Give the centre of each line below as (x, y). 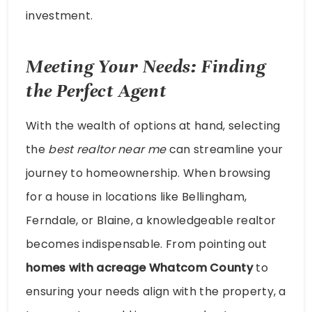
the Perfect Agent (96, 91)
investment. (60, 15)
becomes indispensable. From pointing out (146, 244)
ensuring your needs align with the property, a (156, 292)
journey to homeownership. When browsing (148, 173)
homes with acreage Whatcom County (139, 268)
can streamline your (225, 150)
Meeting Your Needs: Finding (146, 67)
